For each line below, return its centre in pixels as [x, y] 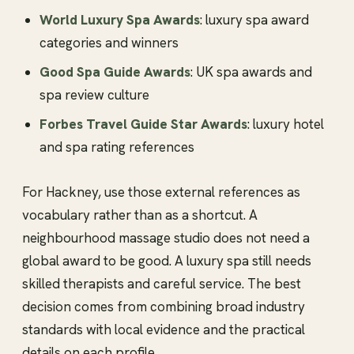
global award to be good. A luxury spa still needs [167, 260]
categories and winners [109, 42]
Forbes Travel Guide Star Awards [143, 124]
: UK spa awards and [251, 72]
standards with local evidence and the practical [164, 329]
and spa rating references [117, 147]
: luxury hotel [286, 124]
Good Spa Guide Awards [115, 72]
